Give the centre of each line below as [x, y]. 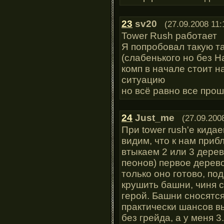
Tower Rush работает [169, 35]
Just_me [155, 117]
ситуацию [143, 79]
